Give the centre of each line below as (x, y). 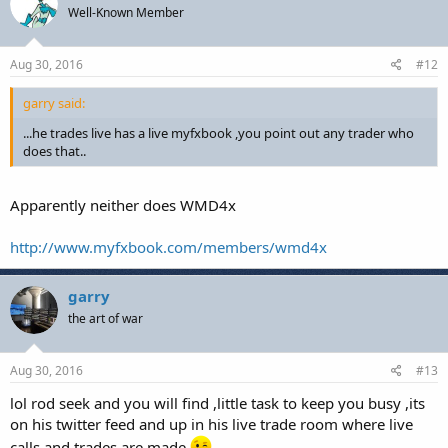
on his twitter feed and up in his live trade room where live (211, 423)
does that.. (54, 150)
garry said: (54, 102)
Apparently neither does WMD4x (123, 205)
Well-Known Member (126, 12)
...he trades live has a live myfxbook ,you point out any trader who (218, 132)
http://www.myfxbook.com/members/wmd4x (168, 247)
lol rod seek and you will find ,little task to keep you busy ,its (217, 402)
